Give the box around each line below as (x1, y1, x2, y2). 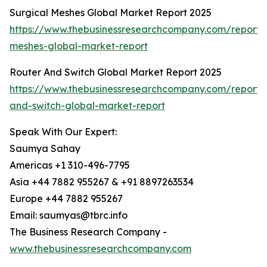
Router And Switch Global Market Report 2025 (10, 66, 224, 79)
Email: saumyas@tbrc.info (10, 209, 128, 222)
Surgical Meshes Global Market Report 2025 (10, 7, 212, 19)
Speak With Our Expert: (10, 126, 117, 138)
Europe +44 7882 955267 (10, 193, 123, 205)
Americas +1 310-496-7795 (10, 159, 130, 172)
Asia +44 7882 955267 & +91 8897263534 (10, 176, 194, 188)
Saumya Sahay (10, 142, 80, 155)
